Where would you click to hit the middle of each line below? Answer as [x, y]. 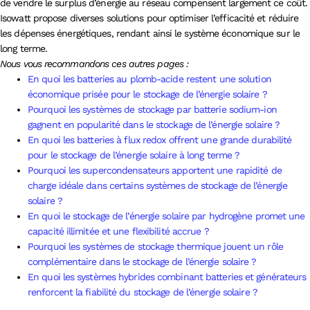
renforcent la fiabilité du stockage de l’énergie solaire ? [143, 292]
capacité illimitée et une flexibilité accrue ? [118, 231]
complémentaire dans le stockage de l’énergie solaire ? [142, 261]
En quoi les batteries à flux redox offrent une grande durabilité [160, 139]
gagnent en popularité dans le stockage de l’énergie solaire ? [154, 124]
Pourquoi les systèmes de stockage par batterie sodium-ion [152, 109]
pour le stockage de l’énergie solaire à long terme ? [134, 155]
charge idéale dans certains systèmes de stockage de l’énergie [158, 185]
